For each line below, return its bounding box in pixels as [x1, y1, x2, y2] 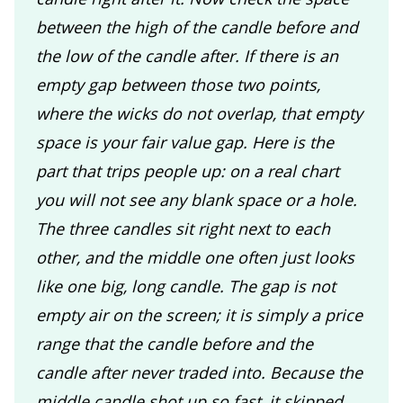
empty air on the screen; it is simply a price [36, 303, 363, 326]
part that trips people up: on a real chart [36, 159, 339, 182]
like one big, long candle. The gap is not [36, 274, 336, 297]
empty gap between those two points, [36, 73, 320, 95]
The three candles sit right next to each [36, 217, 330, 239]
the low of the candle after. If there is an [36, 44, 338, 67]
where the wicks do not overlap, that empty [36, 102, 363, 124]
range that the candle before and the [36, 332, 313, 354]
